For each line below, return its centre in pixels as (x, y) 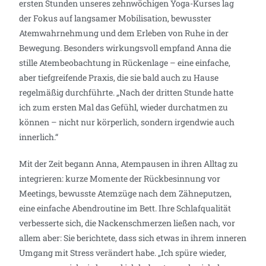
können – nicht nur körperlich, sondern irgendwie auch (127, 122)
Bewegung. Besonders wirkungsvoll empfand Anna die (125, 47)
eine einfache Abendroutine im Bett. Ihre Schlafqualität (125, 208)
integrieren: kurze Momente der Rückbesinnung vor (120, 178)
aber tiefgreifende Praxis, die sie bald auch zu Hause (119, 77)
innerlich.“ (39, 137)
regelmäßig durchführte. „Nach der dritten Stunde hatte (126, 92)
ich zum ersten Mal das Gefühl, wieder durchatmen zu (124, 107)
